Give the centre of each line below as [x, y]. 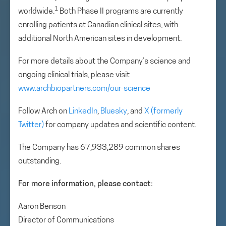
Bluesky [114, 111]
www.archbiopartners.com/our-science [84, 89]
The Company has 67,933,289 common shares [99, 148]
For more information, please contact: [86, 184]
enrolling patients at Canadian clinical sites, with [98, 25]
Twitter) [31, 125]
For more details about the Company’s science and [104, 62]
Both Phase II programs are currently [121, 12]
